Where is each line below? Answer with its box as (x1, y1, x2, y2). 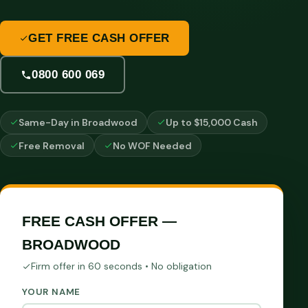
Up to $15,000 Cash (166, 115, 258, 129)
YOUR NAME (22, 286, 81, 298)
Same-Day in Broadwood (19, 115, 138, 129)
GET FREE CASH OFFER (28, 32, 170, 45)
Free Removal (19, 139, 85, 152)
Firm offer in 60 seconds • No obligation (31, 260, 212, 273)
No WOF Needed (113, 139, 192, 152)
